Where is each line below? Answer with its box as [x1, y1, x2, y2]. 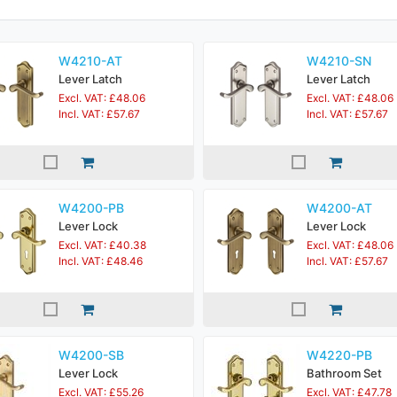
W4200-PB [58, 200, 124, 215]
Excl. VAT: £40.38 [58, 238, 146, 252]
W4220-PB [307, 347, 372, 362]
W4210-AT [58, 53, 122, 68]
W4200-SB [58, 347, 124, 362]
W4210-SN [307, 53, 371, 68]
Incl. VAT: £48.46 [58, 254, 143, 268]
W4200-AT [307, 200, 372, 215]
